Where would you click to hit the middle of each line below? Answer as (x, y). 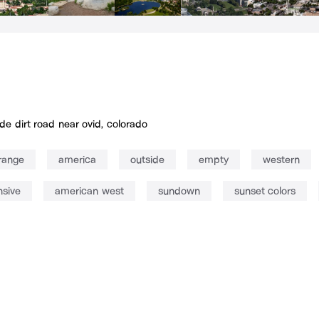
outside (147, 160)
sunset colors (265, 191)
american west (89, 191)
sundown (179, 191)
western (281, 160)
